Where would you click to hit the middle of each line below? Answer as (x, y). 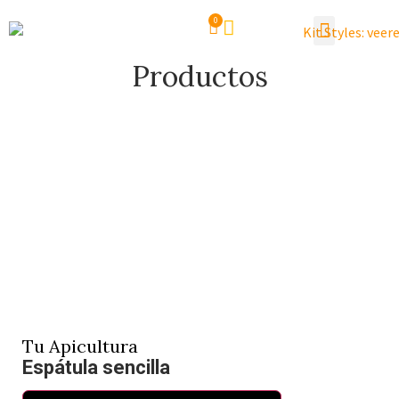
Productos (199, 76)
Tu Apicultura (80, 346)
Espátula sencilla (96, 367)
